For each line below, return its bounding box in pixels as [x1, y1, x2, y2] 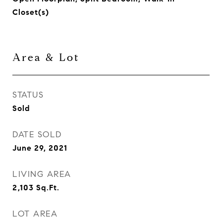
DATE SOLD [12, 129, 62, 140]
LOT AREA [12, 209, 57, 219]
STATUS [12, 90, 44, 100]
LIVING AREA [12, 169, 71, 179]
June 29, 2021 [12, 143, 67, 153]
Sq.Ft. [36, 183, 59, 192]
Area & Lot [12, 51, 80, 64]
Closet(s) [12, 7, 49, 17]
